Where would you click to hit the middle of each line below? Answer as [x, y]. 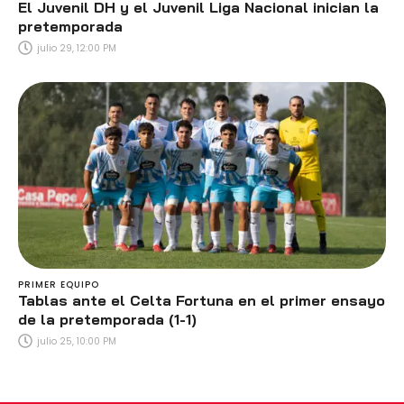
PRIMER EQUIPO [59, 285]
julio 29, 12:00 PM [77, 48]
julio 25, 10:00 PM [77, 341]
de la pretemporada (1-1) [107, 319]
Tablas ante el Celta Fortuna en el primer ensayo [202, 300]
